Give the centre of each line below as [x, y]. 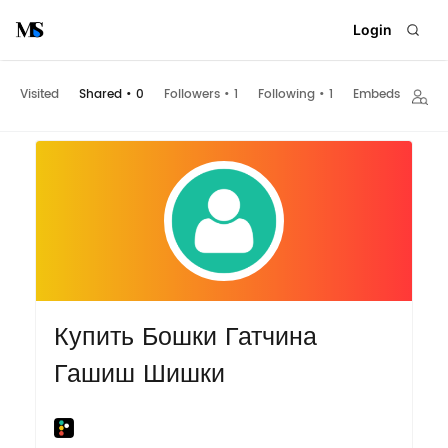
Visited [39, 95]
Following [286, 95]
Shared [100, 95]
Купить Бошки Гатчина [185, 337]
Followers [192, 95]
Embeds [376, 95]
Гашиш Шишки [139, 374]
